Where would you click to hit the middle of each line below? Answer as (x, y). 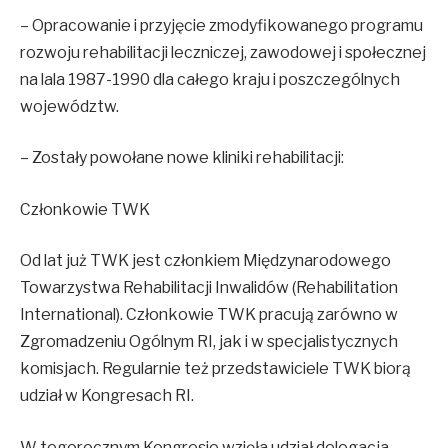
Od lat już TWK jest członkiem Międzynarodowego (205, 261)
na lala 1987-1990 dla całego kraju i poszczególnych (210, 79)
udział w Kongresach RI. (107, 396)
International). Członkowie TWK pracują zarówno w (209, 315)
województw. (69, 106)
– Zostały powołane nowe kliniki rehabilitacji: (182, 158)
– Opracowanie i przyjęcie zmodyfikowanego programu (221, 25)
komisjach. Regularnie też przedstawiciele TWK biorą (215, 369)
